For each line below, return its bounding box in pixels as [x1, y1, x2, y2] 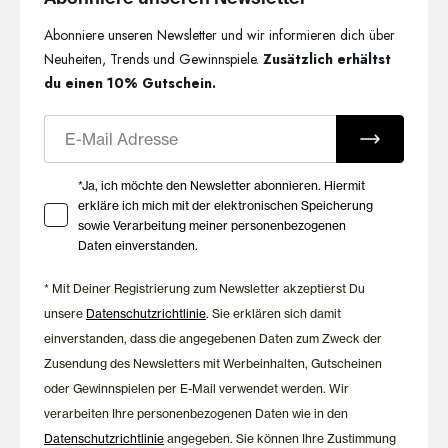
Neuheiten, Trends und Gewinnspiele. [44, 48, 264, 69]
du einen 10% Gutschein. [44, 72, 217, 93]
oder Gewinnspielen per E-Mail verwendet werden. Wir [44, 380, 350, 396]
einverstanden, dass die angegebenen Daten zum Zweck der [44, 330, 383, 346]
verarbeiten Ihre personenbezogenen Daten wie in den [44, 405, 349, 421]
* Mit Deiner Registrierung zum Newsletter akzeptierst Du [44, 280, 366, 296]
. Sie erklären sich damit [206, 305, 342, 321]
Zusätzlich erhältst [263, 48, 392, 69]
